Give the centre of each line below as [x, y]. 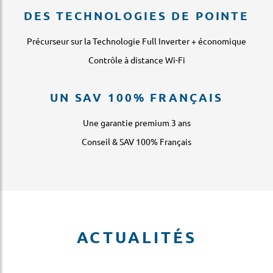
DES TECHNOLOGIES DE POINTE [136, 15]
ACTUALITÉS [136, 236]
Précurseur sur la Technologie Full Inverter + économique [136, 41]
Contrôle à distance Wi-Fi [136, 59]
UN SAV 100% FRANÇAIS [136, 97]
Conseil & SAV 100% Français [136, 141]
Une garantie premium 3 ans [136, 122]
